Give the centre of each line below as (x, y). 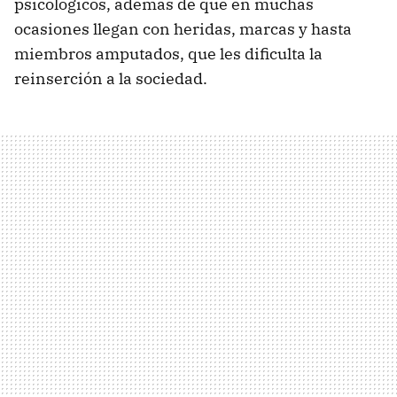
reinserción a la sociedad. (111, 78)
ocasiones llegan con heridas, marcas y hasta (183, 28)
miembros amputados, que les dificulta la (168, 53)
